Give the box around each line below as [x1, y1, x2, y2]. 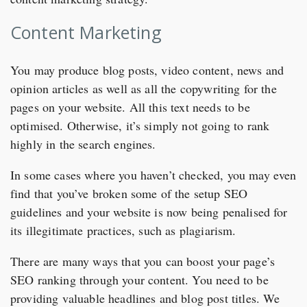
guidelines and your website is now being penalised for [10, 203, 288, 220]
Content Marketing [10, 20, 162, 44]
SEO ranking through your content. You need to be [10, 271, 269, 288]
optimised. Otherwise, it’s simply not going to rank [10, 116, 270, 134]
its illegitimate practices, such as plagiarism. [10, 221, 236, 238]
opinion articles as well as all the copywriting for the [10, 79, 277, 97]
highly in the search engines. [10, 135, 156, 152]
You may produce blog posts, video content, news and [10, 61, 284, 78]
